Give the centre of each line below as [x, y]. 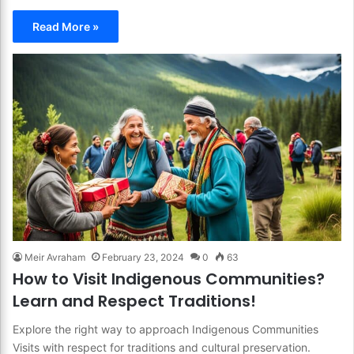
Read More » [66, 26]
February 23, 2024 [143, 258]
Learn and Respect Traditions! [134, 301]
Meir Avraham [55, 258]
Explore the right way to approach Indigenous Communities [166, 330]
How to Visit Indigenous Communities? [169, 279]
